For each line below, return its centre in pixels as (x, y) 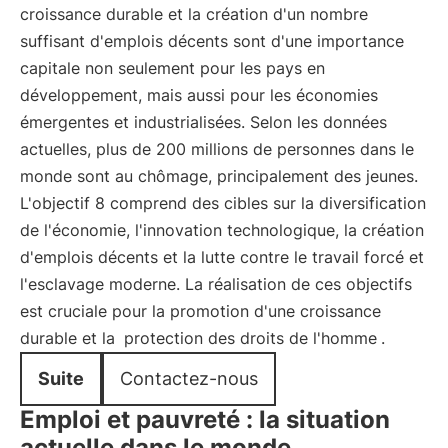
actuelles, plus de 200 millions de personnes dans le (217, 149)
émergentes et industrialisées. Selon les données (203, 122)
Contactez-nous (189, 378)
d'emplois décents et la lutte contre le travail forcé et (222, 257)
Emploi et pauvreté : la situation (205, 419)
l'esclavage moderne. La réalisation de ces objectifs (216, 284)
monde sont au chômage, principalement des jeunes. (219, 176)
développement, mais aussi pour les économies (199, 95)
